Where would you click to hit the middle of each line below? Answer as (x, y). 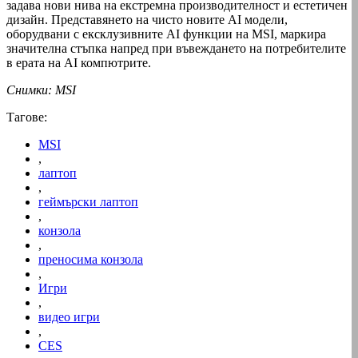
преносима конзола (91, 260)
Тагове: (27, 117)
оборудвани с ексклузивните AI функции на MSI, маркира (166, 34)
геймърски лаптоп (88, 202)
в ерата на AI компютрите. (79, 63)
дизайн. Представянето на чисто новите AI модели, (147, 20)
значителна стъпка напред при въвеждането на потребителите (176, 49)
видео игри (69, 317)
